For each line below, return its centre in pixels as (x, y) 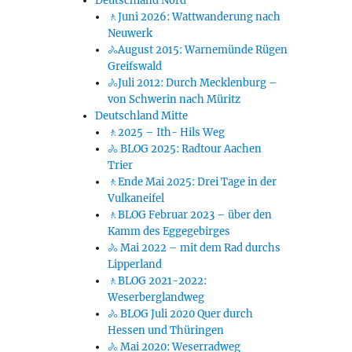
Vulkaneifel (136, 199)
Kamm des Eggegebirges (169, 232)
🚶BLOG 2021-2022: (157, 281)
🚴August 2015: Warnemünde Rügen (197, 50)
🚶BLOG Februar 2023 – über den (189, 215)
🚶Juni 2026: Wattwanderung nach (194, 17)
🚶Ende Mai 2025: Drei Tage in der (192, 182)
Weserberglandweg (156, 298)
